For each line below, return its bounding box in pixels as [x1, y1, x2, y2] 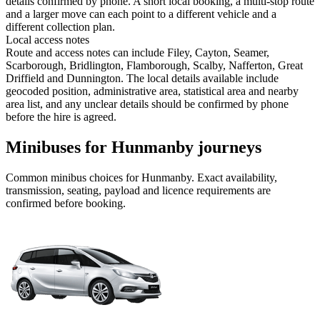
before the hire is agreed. [6, 111, 116, 124]
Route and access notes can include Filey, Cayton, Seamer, [6, 46, 269, 59]
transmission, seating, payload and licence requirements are [6, 184, 271, 197]
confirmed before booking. [6, 197, 126, 210]
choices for [86, 171, 141, 184]
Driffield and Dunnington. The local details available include [6, 72, 279, 85]
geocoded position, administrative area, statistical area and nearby [6, 85, 299, 98]
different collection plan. [6, 21, 115, 34]
